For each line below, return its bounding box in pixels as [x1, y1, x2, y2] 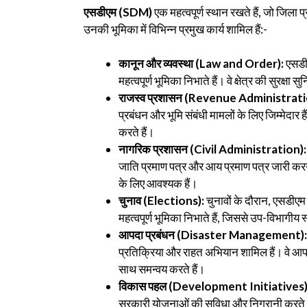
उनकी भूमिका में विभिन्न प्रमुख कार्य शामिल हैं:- [84, 21, 267, 36]
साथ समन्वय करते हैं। [119, 262, 205, 277]
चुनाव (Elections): [119, 193, 206, 208]
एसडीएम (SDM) [84, 4, 152, 19]
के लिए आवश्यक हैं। [119, 176, 197, 191]
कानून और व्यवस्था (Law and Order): [119, 56, 286, 71]
